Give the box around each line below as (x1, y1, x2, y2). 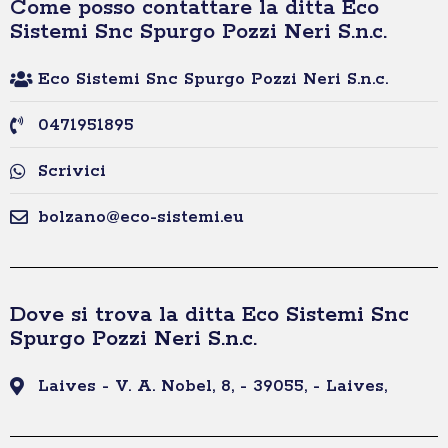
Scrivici (37, 160, 106, 183)
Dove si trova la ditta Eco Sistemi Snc (10, 301, 409, 330)
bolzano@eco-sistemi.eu (37, 206, 244, 229)
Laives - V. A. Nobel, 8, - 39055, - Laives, (37, 375, 387, 398)
